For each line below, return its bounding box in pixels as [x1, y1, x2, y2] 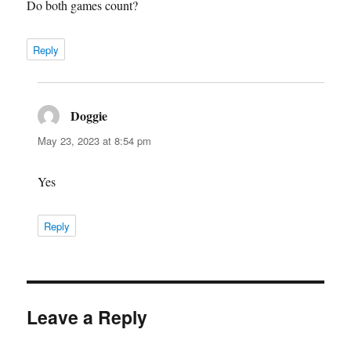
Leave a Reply [27, 303, 148, 330]
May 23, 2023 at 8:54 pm [38, 132, 152, 148]
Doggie [71, 106, 108, 125]
